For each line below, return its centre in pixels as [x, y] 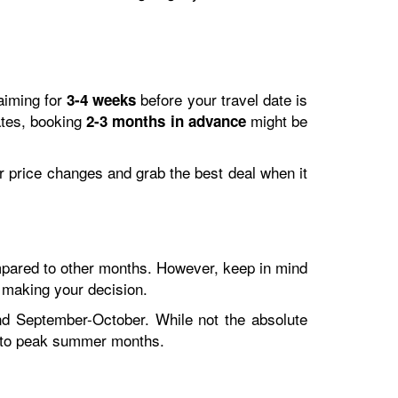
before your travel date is [222, 99]
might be [277, 120]
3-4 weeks [102, 99]
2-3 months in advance [166, 121]
